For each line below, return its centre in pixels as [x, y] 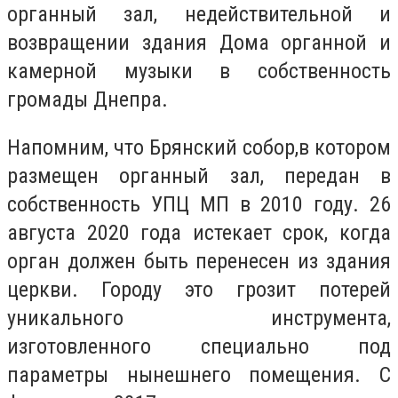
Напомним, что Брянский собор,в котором [199, 147]
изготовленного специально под [199, 346]
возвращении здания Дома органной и [199, 43]
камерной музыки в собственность [199, 71]
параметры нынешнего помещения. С [199, 374]
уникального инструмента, [199, 318]
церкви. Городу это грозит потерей [199, 289]
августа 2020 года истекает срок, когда [199, 232]
